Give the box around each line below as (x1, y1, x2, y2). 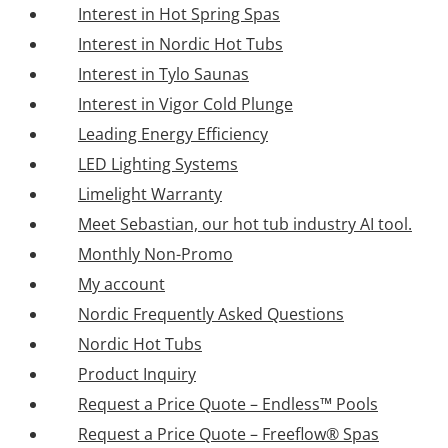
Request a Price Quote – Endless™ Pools (78, 393, 378, 415)
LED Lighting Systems (78, 153, 238, 175)
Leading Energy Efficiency (78, 123, 268, 145)
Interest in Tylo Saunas (78, 63, 249, 85)
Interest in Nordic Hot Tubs (78, 33, 283, 55)
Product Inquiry (78, 363, 196, 385)
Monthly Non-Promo (78, 243, 233, 265)
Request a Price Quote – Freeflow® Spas (78, 423, 379, 445)
